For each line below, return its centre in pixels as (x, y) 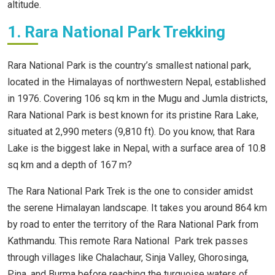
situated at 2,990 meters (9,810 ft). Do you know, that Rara (131, 132)
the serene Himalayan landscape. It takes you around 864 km (137, 208)
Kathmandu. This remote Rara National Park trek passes (128, 241)
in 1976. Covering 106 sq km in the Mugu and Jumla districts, (137, 99)
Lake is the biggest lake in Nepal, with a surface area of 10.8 (137, 149)
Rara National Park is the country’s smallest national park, (129, 66)
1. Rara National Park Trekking (118, 32)
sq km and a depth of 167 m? (70, 165)
